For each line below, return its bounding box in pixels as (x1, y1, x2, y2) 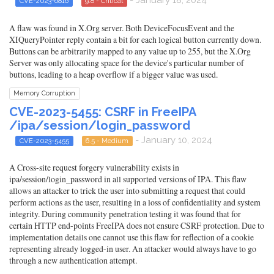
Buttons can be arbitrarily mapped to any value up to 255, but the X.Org (9, 45, 251, 57)
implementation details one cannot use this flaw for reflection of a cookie (9, 231, 254, 243)
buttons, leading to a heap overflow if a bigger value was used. (9, 68, 218, 80)
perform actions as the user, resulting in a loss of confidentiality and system (9, 196, 261, 208)
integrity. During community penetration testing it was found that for (9, 207, 241, 220)
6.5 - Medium (86, 136, 129, 145)
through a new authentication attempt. (9, 254, 137, 266)
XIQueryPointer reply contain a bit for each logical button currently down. (9, 33, 261, 45)
